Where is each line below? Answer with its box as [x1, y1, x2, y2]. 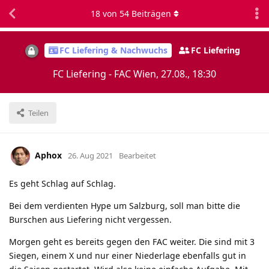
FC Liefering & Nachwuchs [59, 44, 168, 56]
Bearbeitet [119, 150, 156, 161]
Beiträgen [128, 8, 171, 19]
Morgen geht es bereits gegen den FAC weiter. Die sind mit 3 [9, 235, 255, 247]
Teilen [28, 107, 49, 118]
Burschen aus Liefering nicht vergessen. [9, 213, 172, 225]
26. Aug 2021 [68, 150, 113, 161]
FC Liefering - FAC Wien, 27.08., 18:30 [53, 67, 216, 80]
